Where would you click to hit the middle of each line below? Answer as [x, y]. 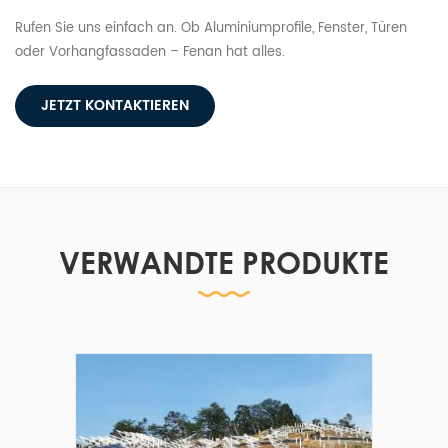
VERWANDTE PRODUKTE [224, 262]
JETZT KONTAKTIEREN [115, 105]
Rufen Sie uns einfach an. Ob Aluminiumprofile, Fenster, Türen [211, 28]
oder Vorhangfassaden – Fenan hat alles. [150, 52]
